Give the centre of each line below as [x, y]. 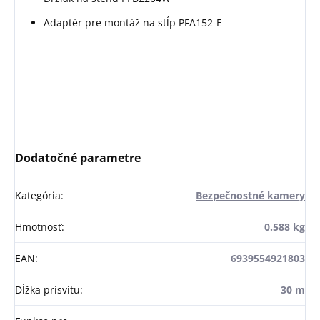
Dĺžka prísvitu [47, 290]
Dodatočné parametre [78, 158]
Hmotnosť [38, 227]
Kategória [38, 196]
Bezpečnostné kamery [250, 196]
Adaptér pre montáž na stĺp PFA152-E [133, 23]
